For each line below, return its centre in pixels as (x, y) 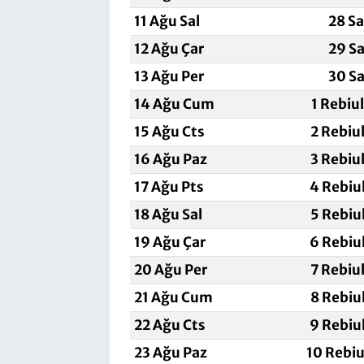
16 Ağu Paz (170, 159)
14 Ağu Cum (174, 104)
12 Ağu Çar (169, 48)
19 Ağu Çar (169, 242)
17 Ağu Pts (169, 186)
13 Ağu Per (169, 76)
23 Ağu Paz (170, 352)
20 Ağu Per (170, 269)
